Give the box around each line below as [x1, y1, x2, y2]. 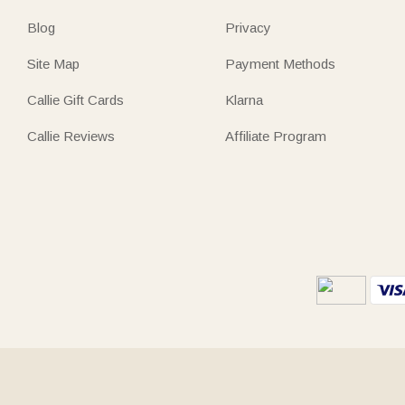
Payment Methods [225, 56, 336, 71]
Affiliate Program [225, 128, 327, 144]
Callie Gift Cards [27, 92, 124, 108]
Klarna [225, 92, 264, 108]
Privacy [225, 20, 272, 35]
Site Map [27, 56, 80, 71]
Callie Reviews [27, 128, 115, 144]
